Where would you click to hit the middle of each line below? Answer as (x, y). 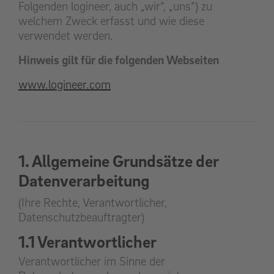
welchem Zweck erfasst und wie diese (111, 21)
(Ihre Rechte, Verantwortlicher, (93, 203)
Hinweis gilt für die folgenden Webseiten (119, 60)
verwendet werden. (66, 36)
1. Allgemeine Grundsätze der (119, 161)
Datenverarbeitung (84, 180)
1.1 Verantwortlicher (87, 242)
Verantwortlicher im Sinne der (92, 261)
